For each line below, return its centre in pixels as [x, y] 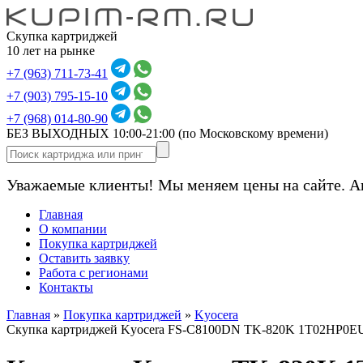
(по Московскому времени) [253, 133]
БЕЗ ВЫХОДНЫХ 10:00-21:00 [92, 133]
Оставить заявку [84, 258]
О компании [73, 229]
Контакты [66, 287]
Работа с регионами [94, 273]
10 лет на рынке [51, 51]
